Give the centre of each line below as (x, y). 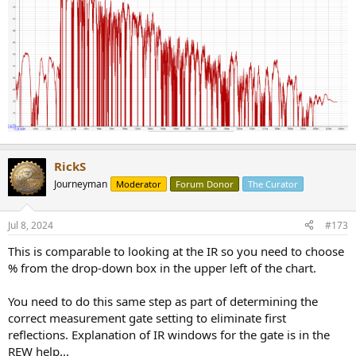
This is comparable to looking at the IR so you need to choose (176, 251)
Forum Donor (205, 184)
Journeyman (81, 184)
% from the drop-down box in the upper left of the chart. (162, 267)
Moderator (139, 184)
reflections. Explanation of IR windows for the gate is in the (169, 334)
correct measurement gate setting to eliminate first (147, 317)
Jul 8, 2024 (31, 225)
